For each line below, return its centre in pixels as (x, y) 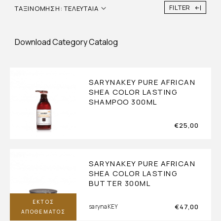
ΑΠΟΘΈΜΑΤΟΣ (43, 212)
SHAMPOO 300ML (123, 102)
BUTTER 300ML (120, 184)
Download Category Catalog (66, 42)
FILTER (180, 8)
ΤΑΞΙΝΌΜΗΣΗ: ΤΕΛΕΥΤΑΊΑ (57, 8)
